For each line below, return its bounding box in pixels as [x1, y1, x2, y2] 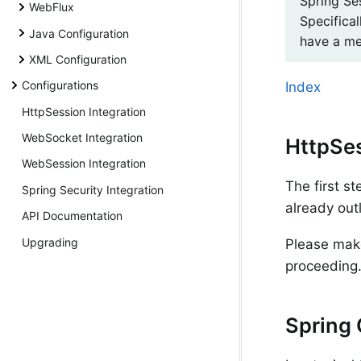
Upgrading [22, 234, 78, 249]
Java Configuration [29, 26, 129, 40]
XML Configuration [29, 52, 127, 66]
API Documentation [22, 209, 122, 223]
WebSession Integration [22, 156, 146, 171]
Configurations [22, 78, 98, 93]
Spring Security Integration [22, 182, 164, 197]
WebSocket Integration [22, 131, 143, 145]
